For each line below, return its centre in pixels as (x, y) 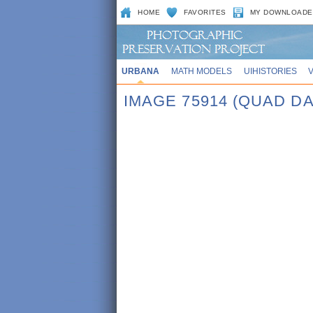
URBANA (140, 71)
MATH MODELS (201, 71)
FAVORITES (205, 12)
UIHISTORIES (270, 71)
